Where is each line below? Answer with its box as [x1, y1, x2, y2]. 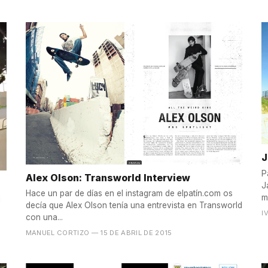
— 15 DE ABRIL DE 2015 [91, 229, 172, 237]
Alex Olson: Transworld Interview [25, 171, 190, 184]
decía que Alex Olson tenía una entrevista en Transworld [25, 200, 242, 211]
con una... [25, 212, 63, 223]
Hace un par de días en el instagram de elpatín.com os [25, 188, 233, 199]
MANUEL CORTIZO [25, 229, 90, 237]
